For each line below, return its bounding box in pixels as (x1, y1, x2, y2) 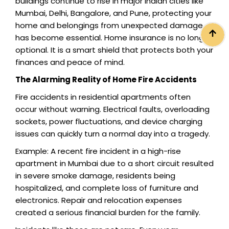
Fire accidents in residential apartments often (15, 91, 191, 102)
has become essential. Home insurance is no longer (15, 32, 212, 43)
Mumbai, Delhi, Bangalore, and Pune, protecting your (15, 7, 212, 18)
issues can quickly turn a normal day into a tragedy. (15, 128, 210, 139)
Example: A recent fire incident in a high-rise (15, 145, 181, 156)
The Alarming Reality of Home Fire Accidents (15, 74, 197, 85)
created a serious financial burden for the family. (15, 207, 200, 218)
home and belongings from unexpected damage (15, 19, 203, 31)
